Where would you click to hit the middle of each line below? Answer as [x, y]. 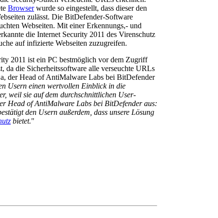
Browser [21, 8]
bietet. [21, 121]
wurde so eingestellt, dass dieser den [91, 8]
